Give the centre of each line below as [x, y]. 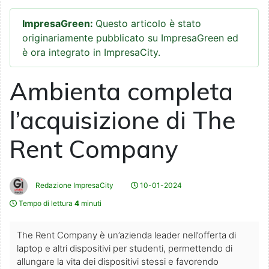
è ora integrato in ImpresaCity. [91, 53]
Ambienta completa [121, 92]
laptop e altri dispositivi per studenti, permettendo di [125, 249]
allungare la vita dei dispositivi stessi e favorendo [118, 262]
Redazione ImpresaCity [74, 186]
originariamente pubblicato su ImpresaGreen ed [130, 38]
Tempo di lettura [46, 204]
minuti [90, 204]
